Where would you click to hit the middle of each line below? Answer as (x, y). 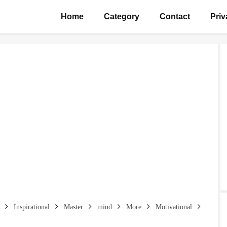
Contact (175, 16)
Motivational (174, 207)
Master (73, 207)
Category (121, 16)
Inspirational (31, 207)
